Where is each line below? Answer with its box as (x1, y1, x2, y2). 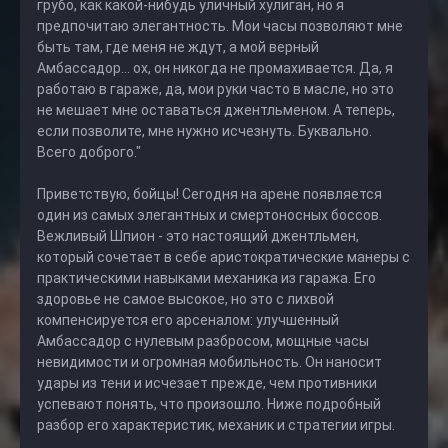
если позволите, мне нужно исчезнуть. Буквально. (37, 123, 372, 139)
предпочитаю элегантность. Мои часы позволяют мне (37, 18, 403, 34)
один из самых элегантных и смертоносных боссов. (37, 207, 382, 223)
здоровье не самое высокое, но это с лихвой (37, 291, 334, 307)
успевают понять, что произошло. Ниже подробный (37, 396, 381, 412)
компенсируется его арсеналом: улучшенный (37, 312, 339, 328)
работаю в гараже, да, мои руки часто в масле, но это (37, 81, 394, 97)
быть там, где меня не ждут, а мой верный (37, 39, 319, 55)
